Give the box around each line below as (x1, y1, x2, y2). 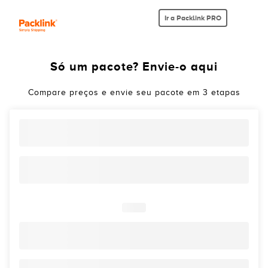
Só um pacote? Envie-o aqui (50, 60, 218, 73)
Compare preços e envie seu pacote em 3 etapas (28, 88, 240, 97)
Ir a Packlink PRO (165, 14, 221, 22)
